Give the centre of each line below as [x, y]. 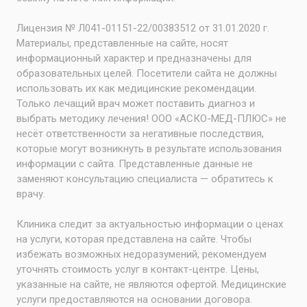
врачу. [31, 194]
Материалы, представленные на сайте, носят [122, 44]
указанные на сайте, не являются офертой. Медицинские [151, 285]
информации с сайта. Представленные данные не [135, 164]
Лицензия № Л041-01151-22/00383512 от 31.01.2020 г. [143, 28]
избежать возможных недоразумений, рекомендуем [142, 255]
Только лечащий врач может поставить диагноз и [136, 104]
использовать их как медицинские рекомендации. [136, 89]
